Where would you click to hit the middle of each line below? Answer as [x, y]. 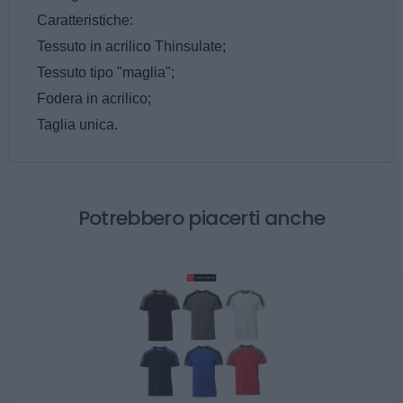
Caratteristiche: [85, 20]
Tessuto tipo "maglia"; [106, 72]
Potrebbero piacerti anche [201, 218]
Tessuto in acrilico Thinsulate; [131, 46]
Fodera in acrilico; [94, 98]
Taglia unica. [77, 124]
